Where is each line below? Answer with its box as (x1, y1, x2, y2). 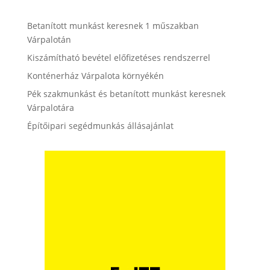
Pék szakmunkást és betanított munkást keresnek (27, 88, 225, 99)
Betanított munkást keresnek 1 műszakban (27, 20, 199, 31)
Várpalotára (27, 102, 74, 113)
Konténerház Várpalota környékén (27, 70, 164, 81)
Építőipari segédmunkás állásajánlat (27, 120, 174, 131)
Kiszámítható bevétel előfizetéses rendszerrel (27, 52, 210, 63)
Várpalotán (27, 34, 71, 45)
